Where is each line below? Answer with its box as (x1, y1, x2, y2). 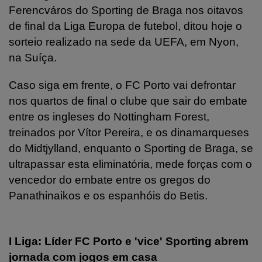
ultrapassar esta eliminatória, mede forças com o (9, 157, 252, 170)
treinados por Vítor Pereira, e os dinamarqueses (9, 126, 249, 139)
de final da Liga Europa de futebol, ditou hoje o (9, 19, 242, 32)
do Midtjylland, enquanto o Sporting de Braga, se (9, 142, 253, 154)
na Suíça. (9, 51, 57, 64)
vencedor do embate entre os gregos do (9, 173, 211, 186)
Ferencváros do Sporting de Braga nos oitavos (9, 4, 243, 16)
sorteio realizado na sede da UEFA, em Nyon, (9, 35, 239, 48)
